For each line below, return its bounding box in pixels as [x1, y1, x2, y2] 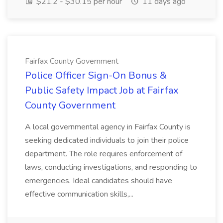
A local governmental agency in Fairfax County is [25, 121, 191, 132]
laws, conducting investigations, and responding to [25, 162, 197, 173]
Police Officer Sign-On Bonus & [25, 69, 167, 82]
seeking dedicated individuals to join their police [25, 135, 189, 146]
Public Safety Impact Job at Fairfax [25, 84, 179, 97]
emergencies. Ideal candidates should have [25, 175, 172, 186]
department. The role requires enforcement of [25, 148, 182, 159]
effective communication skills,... [25, 189, 133, 200]
